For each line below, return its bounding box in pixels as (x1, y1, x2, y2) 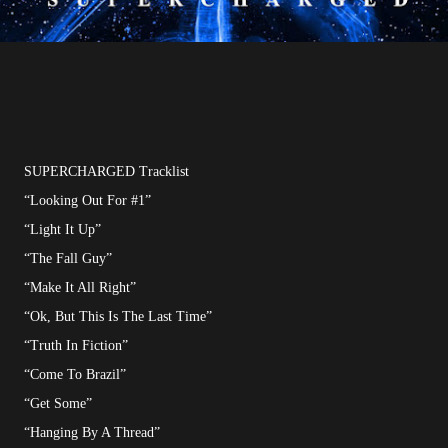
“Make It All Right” (24, 280, 136, 296)
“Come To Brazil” (24, 367, 126, 383)
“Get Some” (24, 396, 92, 412)
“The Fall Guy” (24, 251, 112, 267)
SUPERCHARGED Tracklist (24, 164, 189, 180)
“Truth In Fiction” (24, 338, 128, 354)
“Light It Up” (24, 222, 101, 238)
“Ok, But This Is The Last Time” (24, 309, 212, 325)
